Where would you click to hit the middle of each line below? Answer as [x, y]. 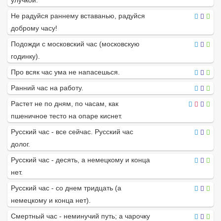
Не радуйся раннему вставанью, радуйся [78, 16]
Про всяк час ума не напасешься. [65, 72]
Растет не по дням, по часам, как [65, 104]
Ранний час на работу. [47, 88]
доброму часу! [34, 28]
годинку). [25, 56]
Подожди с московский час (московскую [75, 44]
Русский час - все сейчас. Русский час [72, 132]
